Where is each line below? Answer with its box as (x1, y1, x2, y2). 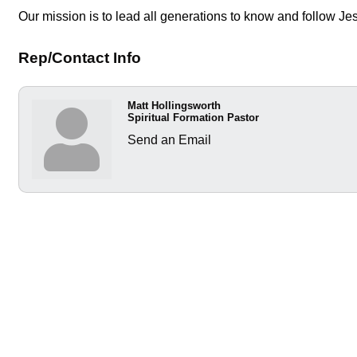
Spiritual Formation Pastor (127, 112, 259, 124)
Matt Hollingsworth (127, 100, 221, 112)
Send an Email (127, 133, 211, 147)
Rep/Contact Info (18, 49, 141, 66)
